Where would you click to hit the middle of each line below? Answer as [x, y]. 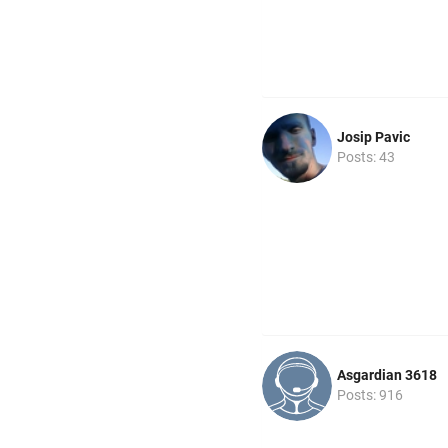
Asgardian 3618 [387, 374]
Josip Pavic [373, 136]
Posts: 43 [366, 156]
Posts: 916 [370, 394]
